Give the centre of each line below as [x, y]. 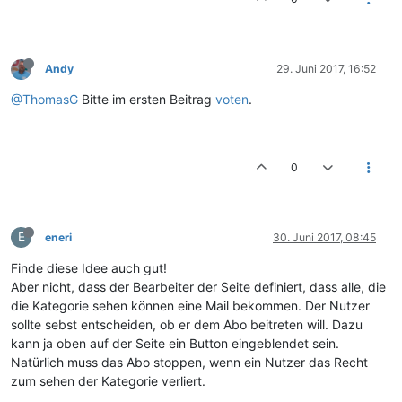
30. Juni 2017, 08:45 [324, 237]
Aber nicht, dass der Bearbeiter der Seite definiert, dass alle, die [198, 287]
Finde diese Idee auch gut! [89, 268]
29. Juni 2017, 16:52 [326, 69]
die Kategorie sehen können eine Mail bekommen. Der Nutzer [190, 306]
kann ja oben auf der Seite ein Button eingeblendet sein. [175, 343]
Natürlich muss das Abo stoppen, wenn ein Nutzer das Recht [189, 362]
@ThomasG [44, 99]
